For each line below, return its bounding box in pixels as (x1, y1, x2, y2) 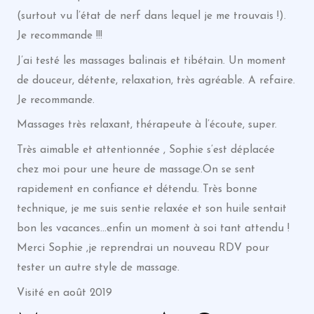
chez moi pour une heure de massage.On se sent (16, 164, 255, 175)
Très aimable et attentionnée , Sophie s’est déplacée (16, 144, 275, 156)
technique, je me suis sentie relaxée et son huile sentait (16, 203, 287, 214)
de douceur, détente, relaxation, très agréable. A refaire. (16, 74, 295, 86)
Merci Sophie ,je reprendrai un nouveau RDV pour (16, 243, 269, 254)
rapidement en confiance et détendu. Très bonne (16, 184, 257, 195)
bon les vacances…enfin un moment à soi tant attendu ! (16, 223, 289, 234)
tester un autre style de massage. (16, 262, 179, 273)
